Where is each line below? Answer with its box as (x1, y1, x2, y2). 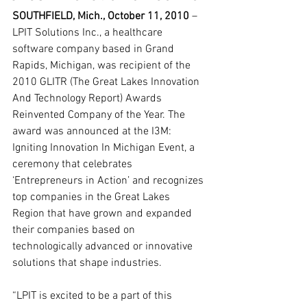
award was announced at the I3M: (12, 125, 174, 138)
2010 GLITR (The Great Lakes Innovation (12, 75, 202, 89)
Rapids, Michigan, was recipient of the (12, 59, 193, 73)
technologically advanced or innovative (12, 240, 195, 254)
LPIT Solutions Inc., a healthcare (12, 26, 165, 40)
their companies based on (12, 223, 138, 237)
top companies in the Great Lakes (12, 191, 173, 204)
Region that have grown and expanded (12, 207, 195, 221)
